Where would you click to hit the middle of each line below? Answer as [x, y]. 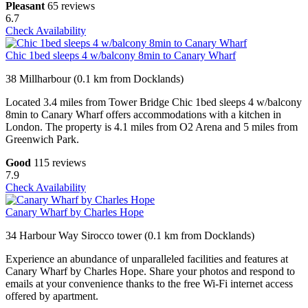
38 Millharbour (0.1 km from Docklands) [95, 79]
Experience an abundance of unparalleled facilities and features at [147, 259]
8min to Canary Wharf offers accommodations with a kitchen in [143, 115]
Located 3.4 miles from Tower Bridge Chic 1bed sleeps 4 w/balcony [154, 102]
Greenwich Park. [42, 140]
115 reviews [60, 163]
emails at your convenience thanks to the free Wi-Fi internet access [149, 284]
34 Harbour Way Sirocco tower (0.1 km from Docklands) [130, 236]
